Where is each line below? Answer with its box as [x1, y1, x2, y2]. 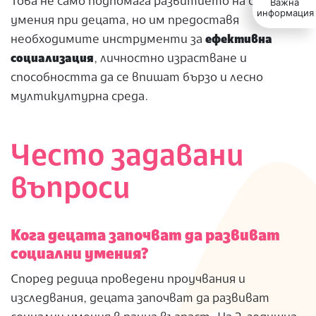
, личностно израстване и [94, 53, 247, 65]
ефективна [205, 34, 272, 46]
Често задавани [11, 142, 244, 173]
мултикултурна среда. [11, 91, 149, 103]
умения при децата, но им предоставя [11, 15, 239, 27]
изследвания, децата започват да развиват [11, 293, 269, 305]
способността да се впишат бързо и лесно [11, 72, 263, 84]
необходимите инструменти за [11, 34, 205, 46]
